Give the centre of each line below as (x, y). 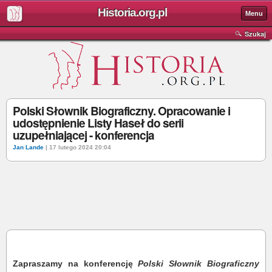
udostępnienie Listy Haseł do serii (98, 123)
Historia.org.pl (132, 12)
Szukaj (255, 34)
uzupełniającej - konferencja (83, 135)
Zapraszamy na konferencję (76, 263)
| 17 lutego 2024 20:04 (77, 147)
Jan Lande (28, 147)
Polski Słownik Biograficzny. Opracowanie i (121, 111)
